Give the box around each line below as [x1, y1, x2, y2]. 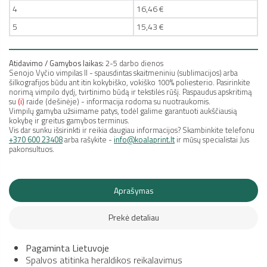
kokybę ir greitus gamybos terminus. [9, 114, 129, 127]
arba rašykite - [64, 133, 112, 146]
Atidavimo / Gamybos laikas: [9, 57, 104, 70]
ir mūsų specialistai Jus [175, 133, 249, 146]
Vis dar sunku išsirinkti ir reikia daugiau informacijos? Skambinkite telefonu [9, 124, 256, 136]
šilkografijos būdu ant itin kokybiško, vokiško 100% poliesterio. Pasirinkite [9, 76, 250, 89]
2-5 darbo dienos [104, 57, 163, 70]
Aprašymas [113, 184, 154, 197]
